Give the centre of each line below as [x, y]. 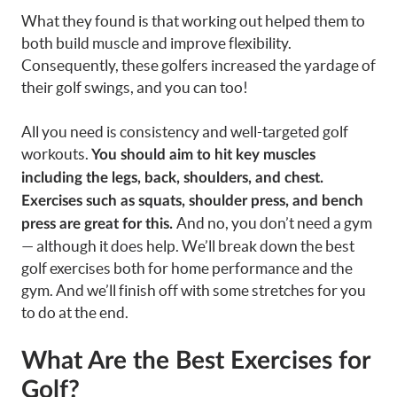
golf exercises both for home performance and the [187, 268]
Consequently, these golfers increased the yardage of [198, 65]
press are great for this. [99, 224]
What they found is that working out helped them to [193, 20]
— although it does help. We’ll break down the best [188, 246]
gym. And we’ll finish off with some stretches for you [194, 290]
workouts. [56, 154]
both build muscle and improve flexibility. [156, 43]
